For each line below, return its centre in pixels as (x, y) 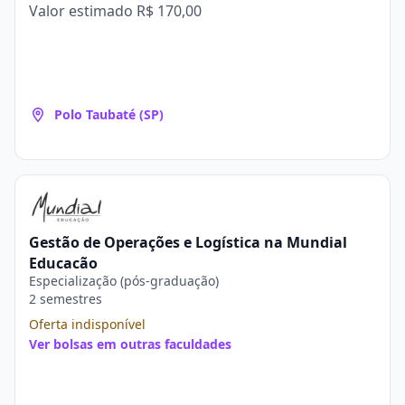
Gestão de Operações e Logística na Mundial (188, 242)
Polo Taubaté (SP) (109, 114)
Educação (63, 263)
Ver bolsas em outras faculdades (130, 344)
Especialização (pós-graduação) (124, 281)
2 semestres (66, 299)
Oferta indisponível (87, 324)
